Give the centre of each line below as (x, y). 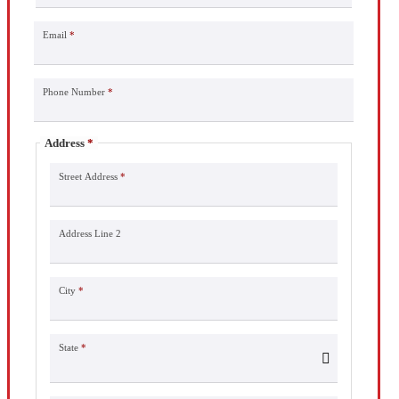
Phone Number (73, 91)
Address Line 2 (90, 233)
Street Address (88, 176)
